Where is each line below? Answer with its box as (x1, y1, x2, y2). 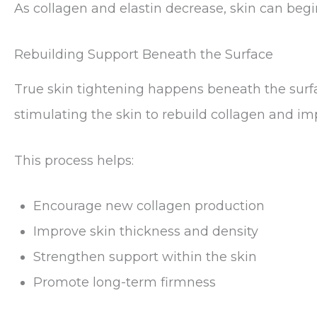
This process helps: (14, 152, 134, 168)
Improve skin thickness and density (33, 224, 258, 240)
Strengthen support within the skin (33, 249, 257, 265)
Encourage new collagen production (33, 198, 265, 214)
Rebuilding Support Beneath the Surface (14, 47, 273, 63)
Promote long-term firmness (33, 275, 216, 291)
